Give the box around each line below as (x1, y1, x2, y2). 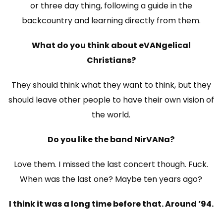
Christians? (86, 55, 136, 66)
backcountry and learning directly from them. (21, 15, 201, 27)
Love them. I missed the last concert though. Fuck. (14, 159, 208, 170)
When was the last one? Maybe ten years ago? (20, 173, 202, 185)
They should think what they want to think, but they (11, 79, 211, 91)
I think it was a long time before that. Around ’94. (8, 198, 214, 210)
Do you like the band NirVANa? (48, 134, 174, 146)
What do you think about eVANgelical (31, 40, 191, 52)
